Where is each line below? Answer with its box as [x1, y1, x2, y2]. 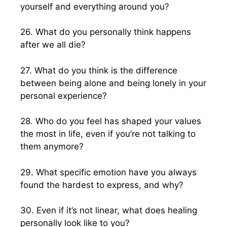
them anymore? [20, 141, 84, 152]
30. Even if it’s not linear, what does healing [20, 205, 197, 215]
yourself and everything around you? [20, 1, 169, 12]
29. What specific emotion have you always [20, 167, 197, 177]
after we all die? [20, 40, 86, 50]
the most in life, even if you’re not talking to [20, 129, 196, 139]
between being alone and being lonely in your [20, 78, 206, 88]
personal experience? [20, 90, 107, 101]
